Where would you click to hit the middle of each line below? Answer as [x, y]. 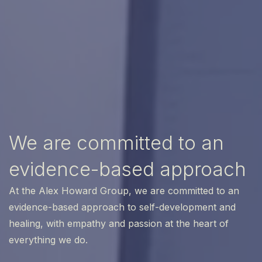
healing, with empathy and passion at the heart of [119, 224]
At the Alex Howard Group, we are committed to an [124, 191]
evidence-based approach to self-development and [122, 207]
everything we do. [48, 240]
